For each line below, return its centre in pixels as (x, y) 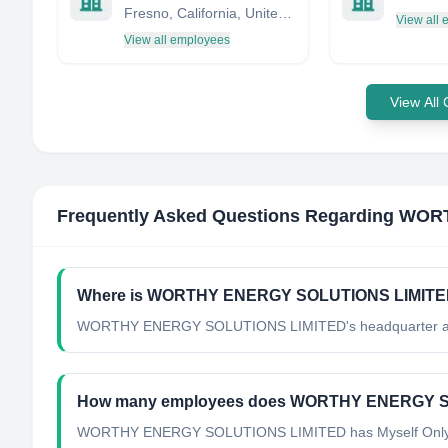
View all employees (177, 40)
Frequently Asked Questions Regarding (228, 216)
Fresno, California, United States (285, 13)
